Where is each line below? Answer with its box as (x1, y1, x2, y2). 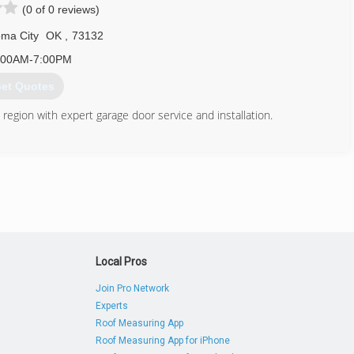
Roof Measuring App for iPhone (96, 335, 231, 346)
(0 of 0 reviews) (22, 3, 100, 16)
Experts (96, 300, 129, 311)
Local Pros (96, 255, 148, 268)
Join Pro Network (96, 283, 170, 294)
